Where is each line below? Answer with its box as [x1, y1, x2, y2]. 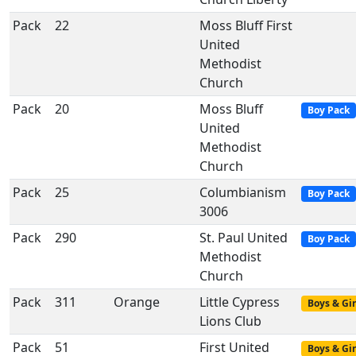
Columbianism [199, 184, 286, 201]
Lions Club [199, 312, 261, 330]
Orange [114, 293, 160, 311]
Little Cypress [199, 293, 280, 311]
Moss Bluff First [199, 17, 292, 34]
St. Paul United [199, 229, 288, 246]
